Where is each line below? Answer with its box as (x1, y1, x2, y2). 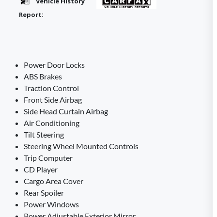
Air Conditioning (24, 118, 79, 127)
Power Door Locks (24, 60, 85, 69)
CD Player (24, 165, 58, 174)
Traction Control (24, 83, 79, 93)
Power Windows (24, 200, 79, 209)
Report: (19, 10, 44, 19)
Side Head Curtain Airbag (24, 107, 108, 116)
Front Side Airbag (24, 95, 82, 104)
